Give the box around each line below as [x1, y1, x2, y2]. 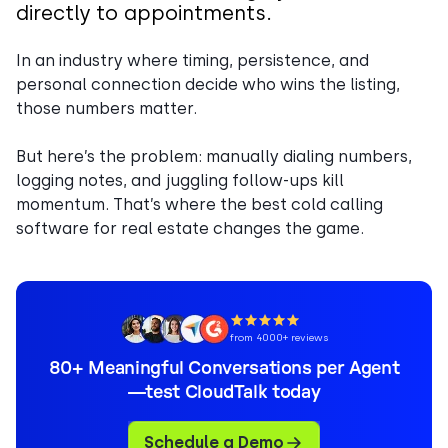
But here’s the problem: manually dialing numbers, [16, 147, 412, 166]
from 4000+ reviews [229, 332, 329, 343]
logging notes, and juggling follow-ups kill [16, 171, 344, 190]
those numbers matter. [16, 99, 197, 118]
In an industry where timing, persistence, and [16, 51, 369, 70]
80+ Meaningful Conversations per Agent [48, 360, 400, 378]
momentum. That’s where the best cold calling [16, 195, 383, 214]
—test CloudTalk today [127, 384, 321, 402]
